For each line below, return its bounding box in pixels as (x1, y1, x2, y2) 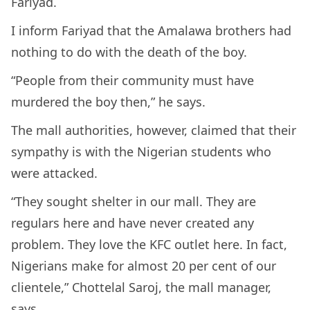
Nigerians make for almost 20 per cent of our (11, 257, 276, 274)
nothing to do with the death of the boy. (11, 43, 250, 60)
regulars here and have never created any (11, 214, 254, 231)
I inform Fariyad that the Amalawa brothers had (11, 21, 291, 39)
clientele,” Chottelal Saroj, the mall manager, (11, 278, 271, 295)
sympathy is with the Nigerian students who (11, 143, 271, 160)
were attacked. (11, 164, 101, 181)
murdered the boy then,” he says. (11, 93, 209, 110)
